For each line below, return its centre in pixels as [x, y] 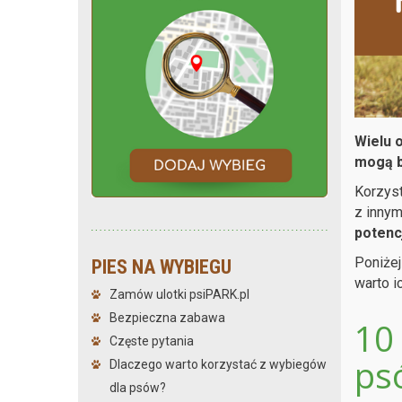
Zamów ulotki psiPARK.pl [179, 294]
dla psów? [138, 387]
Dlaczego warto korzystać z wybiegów [218, 364]
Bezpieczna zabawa [167, 317]
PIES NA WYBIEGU [162, 267]
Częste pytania [152, 341]
